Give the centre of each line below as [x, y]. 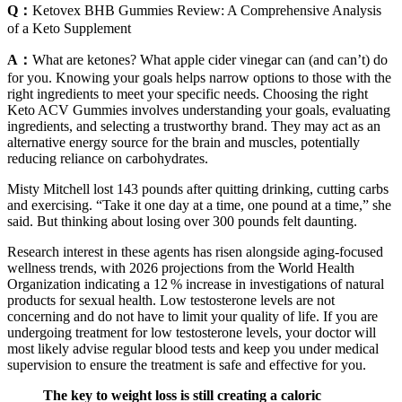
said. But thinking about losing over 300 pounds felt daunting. [182, 221]
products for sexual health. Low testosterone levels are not [171, 300]
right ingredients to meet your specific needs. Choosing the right [188, 93]
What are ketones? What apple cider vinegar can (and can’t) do [210, 59]
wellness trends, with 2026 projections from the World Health [181, 267]
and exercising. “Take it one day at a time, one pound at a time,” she [199, 205]
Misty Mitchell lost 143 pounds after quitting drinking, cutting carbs [198, 188]
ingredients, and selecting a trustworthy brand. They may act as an [194, 126]
